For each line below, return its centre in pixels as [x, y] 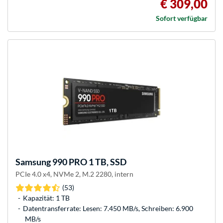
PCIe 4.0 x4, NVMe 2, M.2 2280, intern [74, 174]
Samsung [33, 162]
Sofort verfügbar [182, 18]
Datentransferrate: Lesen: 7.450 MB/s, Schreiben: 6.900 [108, 209]
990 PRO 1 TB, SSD [89, 162]
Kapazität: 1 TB [46, 198]
